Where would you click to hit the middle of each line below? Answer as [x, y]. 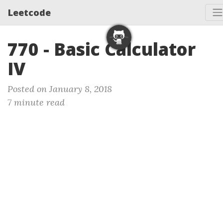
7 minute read [36, 102]
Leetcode [29, 12]
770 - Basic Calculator [102, 49]
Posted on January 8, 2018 [60, 89]
